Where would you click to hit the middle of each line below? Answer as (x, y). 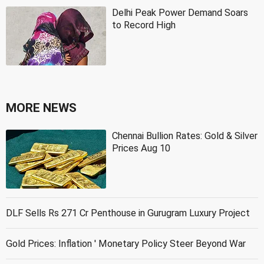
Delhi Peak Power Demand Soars (180, 12)
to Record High (144, 25)
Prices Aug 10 (141, 148)
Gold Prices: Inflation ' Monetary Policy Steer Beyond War (126, 243)
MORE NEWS (41, 108)
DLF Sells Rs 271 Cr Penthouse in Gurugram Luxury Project (128, 213)
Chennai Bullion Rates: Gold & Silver (185, 136)
